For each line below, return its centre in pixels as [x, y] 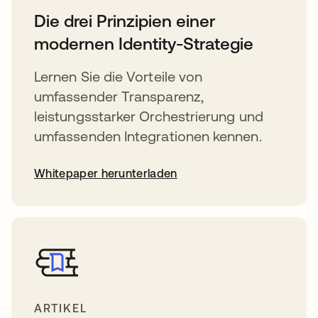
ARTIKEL [61, 308]
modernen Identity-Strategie [144, 43]
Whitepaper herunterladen [106, 173]
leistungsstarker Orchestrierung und [149, 116]
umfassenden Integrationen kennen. [148, 136]
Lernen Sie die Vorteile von [119, 76]
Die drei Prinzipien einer [125, 21]
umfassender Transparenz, [119, 96]
